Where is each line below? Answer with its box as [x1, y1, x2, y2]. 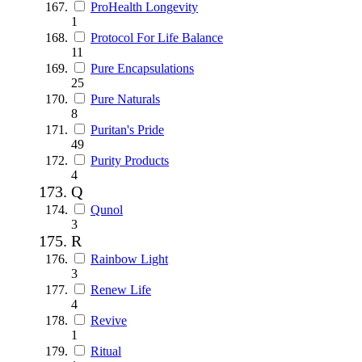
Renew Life [90, 282, 151, 297]
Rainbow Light [90, 251, 168, 266]
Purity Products [90, 153, 169, 167]
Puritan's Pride [90, 122, 164, 137]
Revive [90, 313, 127, 327]
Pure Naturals [90, 91, 160, 106]
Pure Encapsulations [90, 61, 194, 75]
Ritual [90, 343, 121, 358]
